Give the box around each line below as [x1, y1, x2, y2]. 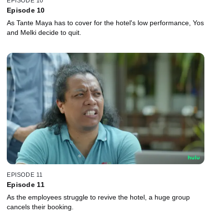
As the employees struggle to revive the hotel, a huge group [7, 193, 190, 201]
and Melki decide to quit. [7, 29, 81, 37]
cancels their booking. [7, 202, 74, 211]
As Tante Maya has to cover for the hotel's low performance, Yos [7, 19, 204, 27]
